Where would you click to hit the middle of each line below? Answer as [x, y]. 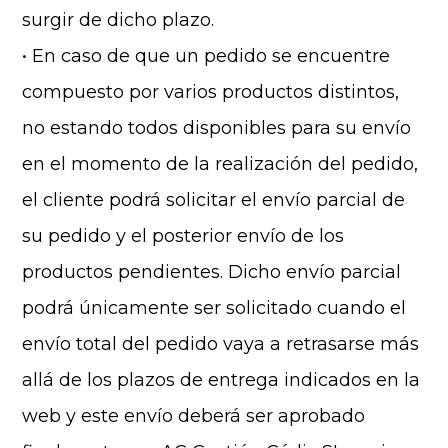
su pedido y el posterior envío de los [183, 236]
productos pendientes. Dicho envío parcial [212, 272]
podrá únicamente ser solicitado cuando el [214, 308]
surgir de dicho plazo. [118, 20]
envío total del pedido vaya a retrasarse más [221, 344]
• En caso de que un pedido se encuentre [206, 56]
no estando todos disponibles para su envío [217, 128]
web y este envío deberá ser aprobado [194, 416]
